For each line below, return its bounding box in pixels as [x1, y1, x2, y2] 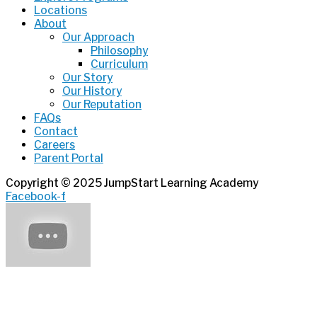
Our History [62, 84, 122, 98]
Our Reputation [62, 98, 142, 112]
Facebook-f [6, 189, 66, 203]
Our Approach [62, 30, 134, 45]
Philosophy [91, 44, 148, 58]
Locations [34, 4, 87, 18]
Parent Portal [34, 151, 103, 166]
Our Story [62, 71, 113, 85]
